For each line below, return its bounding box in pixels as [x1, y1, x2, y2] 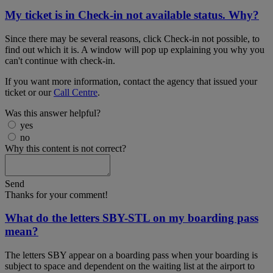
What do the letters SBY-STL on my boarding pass [5, 211, 258, 225]
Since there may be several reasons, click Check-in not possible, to [5, 33, 260, 44]
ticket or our [5, 87, 54, 97]
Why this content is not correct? [5, 143, 126, 154]
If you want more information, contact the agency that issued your [5, 76, 257, 87]
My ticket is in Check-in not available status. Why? [5, 9, 259, 22]
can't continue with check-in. [5, 55, 115, 66]
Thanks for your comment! [5, 189, 108, 200]
